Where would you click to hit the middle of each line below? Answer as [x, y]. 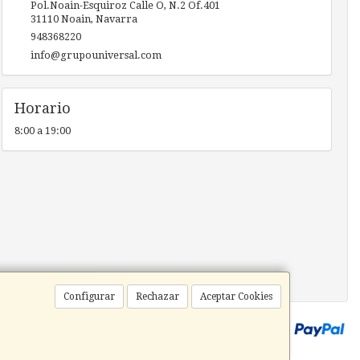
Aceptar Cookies [236, 297]
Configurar [89, 297]
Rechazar [157, 297]
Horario [42, 108]
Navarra [116, 19]
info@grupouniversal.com [96, 55]
